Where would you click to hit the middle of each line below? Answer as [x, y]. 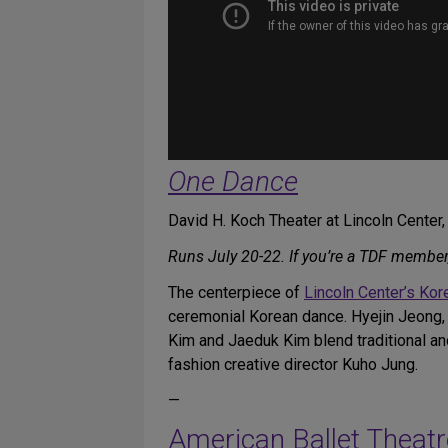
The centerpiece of [236, 292]
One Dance [233, 181]
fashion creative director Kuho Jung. [293, 364]
